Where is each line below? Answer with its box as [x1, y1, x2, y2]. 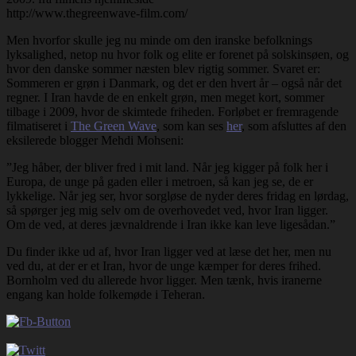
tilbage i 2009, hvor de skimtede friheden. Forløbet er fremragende [6, 104, 339, 118]
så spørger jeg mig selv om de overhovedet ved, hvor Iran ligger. [6, 203, 328, 217]
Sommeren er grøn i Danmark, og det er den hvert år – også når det [6, 75, 342, 90]
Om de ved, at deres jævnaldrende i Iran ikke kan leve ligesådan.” [6, 217, 335, 231]
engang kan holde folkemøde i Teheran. [6, 287, 205, 301]
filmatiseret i [6, 118, 71, 133]
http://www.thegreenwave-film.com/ [6, 6, 188, 20]
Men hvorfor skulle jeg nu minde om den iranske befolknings [6, 33, 312, 47]
